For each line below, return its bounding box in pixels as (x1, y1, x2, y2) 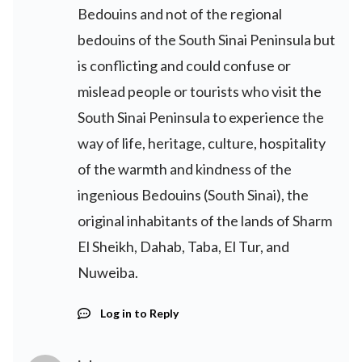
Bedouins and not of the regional (78, 5, 282, 23)
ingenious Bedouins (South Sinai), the (78, 186, 309, 204)
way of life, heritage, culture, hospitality (78, 134, 326, 152)
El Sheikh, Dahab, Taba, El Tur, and (78, 238, 289, 255)
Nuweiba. (78, 263, 138, 281)
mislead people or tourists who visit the (78, 82, 322, 100)
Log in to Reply (100, 306, 179, 320)
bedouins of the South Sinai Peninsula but (78, 31, 335, 48)
